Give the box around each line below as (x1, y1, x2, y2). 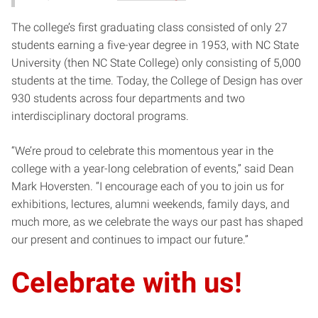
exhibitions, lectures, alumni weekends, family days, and (11, 197, 290, 211)
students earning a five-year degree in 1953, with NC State (11, 38, 299, 52)
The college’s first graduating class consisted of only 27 (11, 20, 287, 34)
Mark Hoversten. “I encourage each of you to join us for (11, 179, 284, 193)
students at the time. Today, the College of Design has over (11, 73, 302, 87)
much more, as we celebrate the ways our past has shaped (11, 214, 303, 229)
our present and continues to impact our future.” (11, 232, 248, 246)
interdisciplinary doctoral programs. (11, 109, 192, 123)
